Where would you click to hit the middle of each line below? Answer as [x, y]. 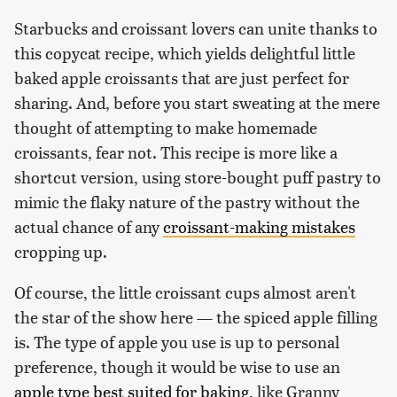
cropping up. [61, 251]
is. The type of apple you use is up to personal [177, 341]
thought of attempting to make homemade [166, 127]
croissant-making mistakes [259, 226]
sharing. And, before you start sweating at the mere [197, 102]
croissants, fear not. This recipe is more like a [176, 152]
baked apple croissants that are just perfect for [182, 77]
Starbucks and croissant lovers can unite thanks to [196, 27]
